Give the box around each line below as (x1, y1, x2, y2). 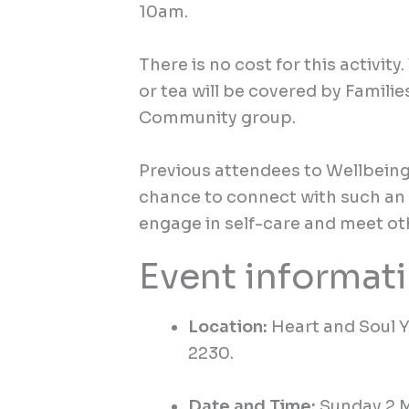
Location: (188, 317, 272, 338)
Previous (139, 160, 212, 181)
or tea (139, 81, 193, 102)
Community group (139, 108, 293, 129)
